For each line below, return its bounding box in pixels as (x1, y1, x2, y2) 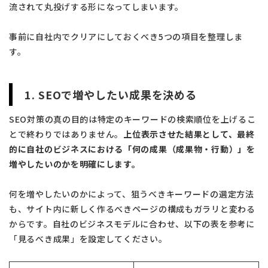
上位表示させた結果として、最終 (123, 127, 255, 140)
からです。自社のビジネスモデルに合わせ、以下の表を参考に (9, 217, 255, 230)
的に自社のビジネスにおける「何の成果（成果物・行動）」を (9, 142, 255, 155)
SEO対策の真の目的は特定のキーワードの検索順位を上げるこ (9, 112, 256, 125)
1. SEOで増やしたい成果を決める (25, 86, 197, 102)
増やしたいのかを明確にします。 (9, 157, 141, 170)
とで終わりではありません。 (9, 127, 124, 140)
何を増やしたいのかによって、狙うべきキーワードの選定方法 (9, 187, 254, 200)
